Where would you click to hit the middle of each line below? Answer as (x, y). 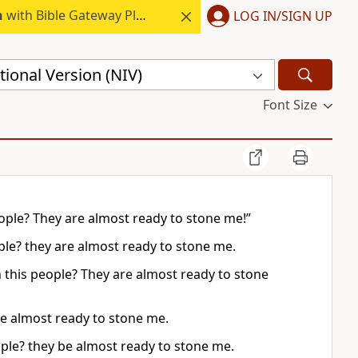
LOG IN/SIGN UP (283, 16)
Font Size (290, 105)
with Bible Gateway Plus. (69, 15)
